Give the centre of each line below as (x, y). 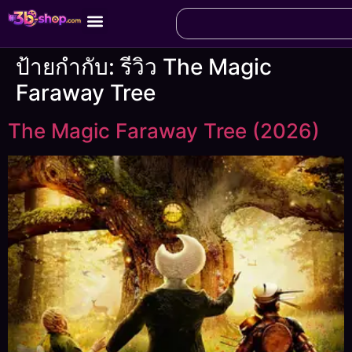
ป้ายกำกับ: (68, 67)
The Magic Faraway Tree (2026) (164, 131)
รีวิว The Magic (196, 67)
